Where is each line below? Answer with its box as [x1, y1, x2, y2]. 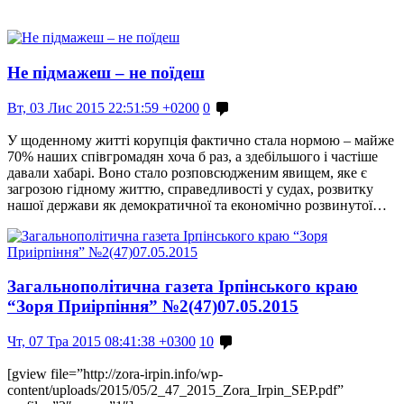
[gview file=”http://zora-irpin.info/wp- [7, 366, 223, 382]
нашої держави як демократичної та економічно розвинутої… [7, 197, 387, 213]
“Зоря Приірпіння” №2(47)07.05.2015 [7, 297, 298, 317]
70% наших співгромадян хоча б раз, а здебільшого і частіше [7, 148, 378, 164]
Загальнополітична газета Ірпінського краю [7, 277, 358, 297]
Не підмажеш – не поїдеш [7, 62, 205, 82]
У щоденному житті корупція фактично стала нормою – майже [7, 132, 394, 148]
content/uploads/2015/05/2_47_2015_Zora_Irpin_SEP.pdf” [7, 382, 344, 399]
